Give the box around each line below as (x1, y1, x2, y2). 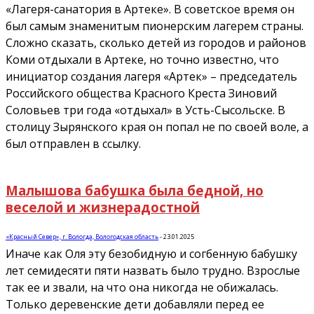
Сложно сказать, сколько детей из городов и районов (6, 34, 306, 50)
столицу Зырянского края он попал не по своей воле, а (6, 118, 308, 135)
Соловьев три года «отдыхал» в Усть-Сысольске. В (6, 102, 285, 118)
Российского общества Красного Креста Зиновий (6, 85, 277, 101)
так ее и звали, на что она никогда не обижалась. (6, 280, 278, 296)
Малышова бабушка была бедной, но (6, 181, 264, 199)
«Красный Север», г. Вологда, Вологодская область (6, 232, 158, 242)
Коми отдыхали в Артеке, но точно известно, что (6, 51, 279, 67)
